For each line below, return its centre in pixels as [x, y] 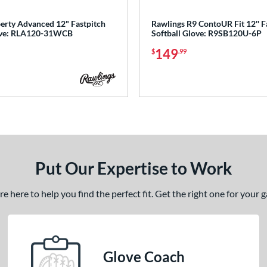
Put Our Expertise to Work [133, 168]
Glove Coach [144, 257]
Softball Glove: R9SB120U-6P [207, 33]
